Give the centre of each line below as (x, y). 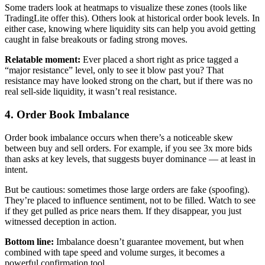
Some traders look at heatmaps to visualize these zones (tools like (126, 8)
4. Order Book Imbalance (67, 115)
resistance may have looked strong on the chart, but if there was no (129, 81)
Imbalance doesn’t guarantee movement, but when (150, 241)
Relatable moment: (43, 60)
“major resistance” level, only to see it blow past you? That (114, 70)
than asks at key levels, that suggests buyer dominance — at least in (130, 159)
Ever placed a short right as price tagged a (159, 60)
